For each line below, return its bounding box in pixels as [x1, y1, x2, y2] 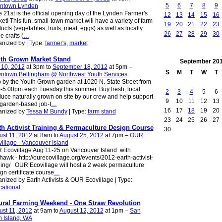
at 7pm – [103, 131, 130, 139]
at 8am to [32, 131, 59, 139]
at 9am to [32, 207, 59, 215]
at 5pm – [107, 63, 132, 70]
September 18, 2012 [52, 63, 108, 70]
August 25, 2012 [59, 131, 104, 139]
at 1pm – [103, 207, 130, 215]
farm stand [87, 108, 116, 115]
